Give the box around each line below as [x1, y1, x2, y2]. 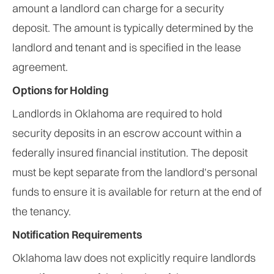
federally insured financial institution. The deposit [12, 146, 248, 160]
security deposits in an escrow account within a [12, 126, 242, 140]
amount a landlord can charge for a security [12, 1, 224, 15]
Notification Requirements [12, 228, 143, 242]
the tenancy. [12, 204, 71, 218]
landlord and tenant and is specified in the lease [12, 40, 241, 54]
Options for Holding [12, 83, 109, 97]
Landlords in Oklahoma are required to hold [12, 106, 222, 120]
